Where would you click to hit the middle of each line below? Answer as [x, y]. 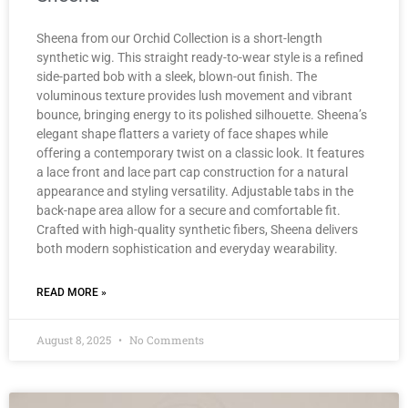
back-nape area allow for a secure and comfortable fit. [189, 210]
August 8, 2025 [75, 339]
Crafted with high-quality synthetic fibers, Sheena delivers [197, 229]
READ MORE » [71, 292]
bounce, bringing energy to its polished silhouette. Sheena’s [202, 114]
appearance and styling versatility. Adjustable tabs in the [195, 191]
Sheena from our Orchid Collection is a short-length [179, 38]
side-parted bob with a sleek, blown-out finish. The [177, 76]
